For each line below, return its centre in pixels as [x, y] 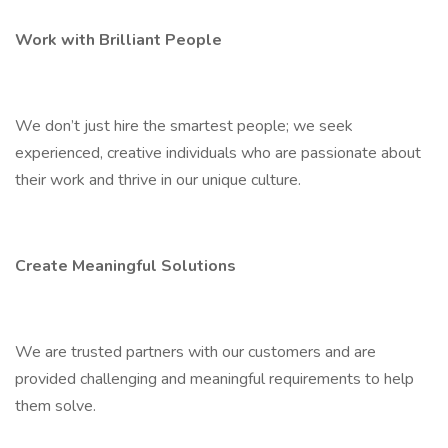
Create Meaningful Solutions [125, 266]
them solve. [55, 406]
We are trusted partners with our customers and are [195, 352]
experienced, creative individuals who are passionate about [218, 153]
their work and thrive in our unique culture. [158, 180]
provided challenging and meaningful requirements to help [214, 379]
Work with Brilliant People [118, 40]
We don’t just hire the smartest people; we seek [184, 126]
